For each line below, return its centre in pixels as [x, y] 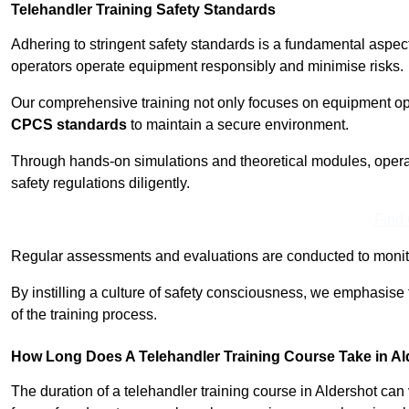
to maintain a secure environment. [238, 125]
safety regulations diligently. [100, 184]
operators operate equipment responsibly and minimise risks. [207, 67]
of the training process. [84, 315]
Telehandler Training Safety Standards [143, 10]
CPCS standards [69, 125]
